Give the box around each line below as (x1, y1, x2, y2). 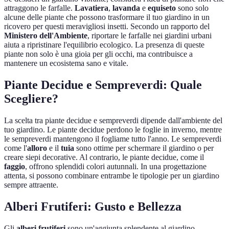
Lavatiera (75, 4, 108, 13)
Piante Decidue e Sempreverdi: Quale (4, 78, 202, 92)
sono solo (176, 4, 209, 13)
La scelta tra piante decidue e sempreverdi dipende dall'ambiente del (4, 116, 222, 125)
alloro (27, 144, 47, 153)
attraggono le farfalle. (4, 4, 75, 13)
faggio (4, 162, 25, 171)
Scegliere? (4, 92, 58, 106)
